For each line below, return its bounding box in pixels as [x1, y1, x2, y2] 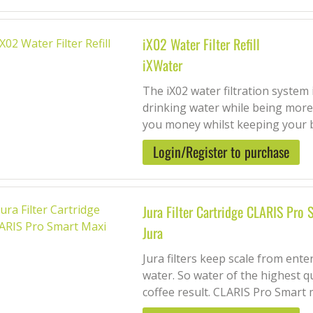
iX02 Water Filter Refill [143, 34, 260, 54]
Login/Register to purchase [153, 141, 289, 162]
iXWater [143, 54, 182, 75]
